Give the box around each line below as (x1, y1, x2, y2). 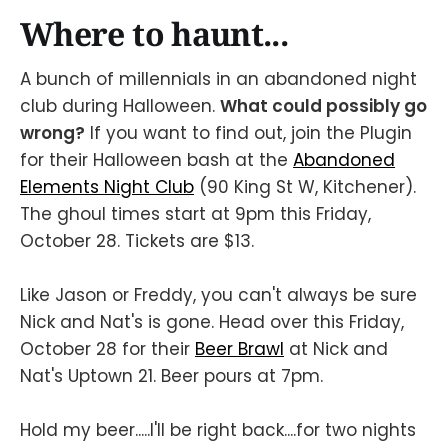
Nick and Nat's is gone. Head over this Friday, (20, 309, 404, 334)
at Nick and (284, 336, 388, 361)
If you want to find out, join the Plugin (85, 120, 412, 145)
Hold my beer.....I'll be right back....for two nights (20, 417, 416, 442)
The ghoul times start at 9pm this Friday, (20, 201, 371, 226)
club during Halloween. (20, 93, 220, 118)
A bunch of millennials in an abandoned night (20, 66, 417, 91)
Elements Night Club (20, 174, 194, 199)
